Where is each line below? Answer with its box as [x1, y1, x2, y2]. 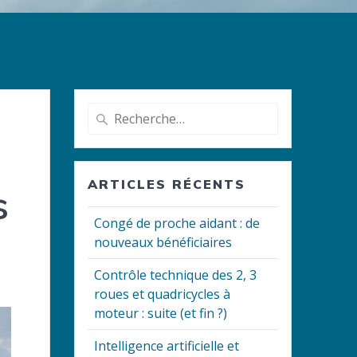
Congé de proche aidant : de [94, 214, 261, 233]
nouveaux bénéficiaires [94, 233, 233, 252]
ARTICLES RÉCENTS [88, 176, 246, 193]
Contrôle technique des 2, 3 [94, 266, 257, 284]
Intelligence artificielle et [94, 337, 240, 355]
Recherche [87, 104, 146, 120]
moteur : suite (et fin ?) [94, 304, 228, 323]
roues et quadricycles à [94, 285, 231, 304]
